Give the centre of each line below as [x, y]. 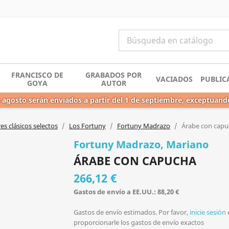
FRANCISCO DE [38, 75]
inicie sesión [208, 212]
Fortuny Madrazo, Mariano [141, 144]
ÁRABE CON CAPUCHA [135, 160]
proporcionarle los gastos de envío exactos [139, 222]
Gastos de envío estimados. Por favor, [132, 212]
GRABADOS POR [114, 75]
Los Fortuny [87, 125]
